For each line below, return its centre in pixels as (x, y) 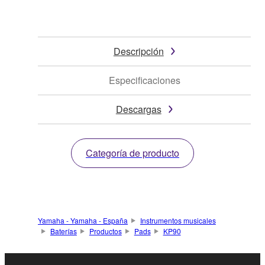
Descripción (138, 51)
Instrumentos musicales (178, 220)
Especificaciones (144, 80)
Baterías (63, 231)
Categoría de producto (132, 153)
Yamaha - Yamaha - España (83, 220)
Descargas (138, 109)
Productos (105, 231)
